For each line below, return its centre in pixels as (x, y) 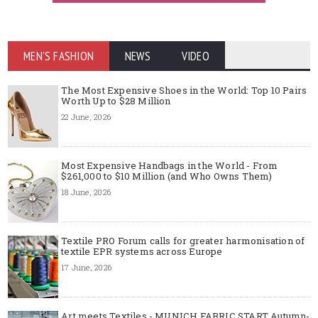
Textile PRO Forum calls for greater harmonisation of (183, 241)
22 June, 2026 (86, 117)
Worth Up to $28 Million (116, 101)
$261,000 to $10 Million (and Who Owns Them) (167, 176)
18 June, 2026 (86, 192)
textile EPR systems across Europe (142, 252)
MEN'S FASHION (59, 56)
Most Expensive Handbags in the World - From (170, 166)
